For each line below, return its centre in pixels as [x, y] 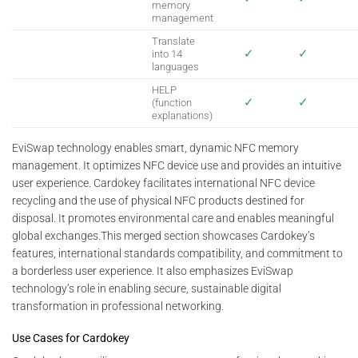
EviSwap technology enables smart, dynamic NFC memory [155, 147]
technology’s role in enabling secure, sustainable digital [147, 288]
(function [172, 102]
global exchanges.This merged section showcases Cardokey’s [163, 235]
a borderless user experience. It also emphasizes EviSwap [153, 270]
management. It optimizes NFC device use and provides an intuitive [177, 165]
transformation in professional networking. [118, 306]
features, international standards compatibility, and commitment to [177, 253]
